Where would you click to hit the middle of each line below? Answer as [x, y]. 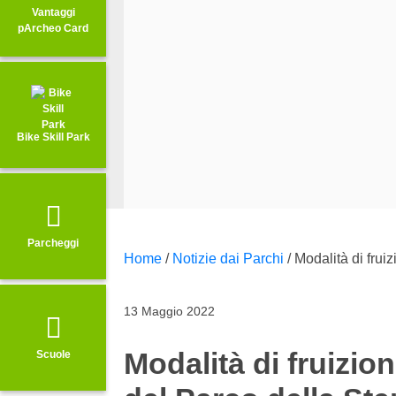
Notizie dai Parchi [228, 258]
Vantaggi [53, 12]
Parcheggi [53, 243]
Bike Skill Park [53, 137]
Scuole [53, 354]
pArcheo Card [53, 28]
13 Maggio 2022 [169, 311]
